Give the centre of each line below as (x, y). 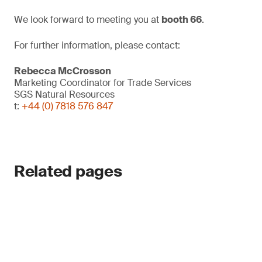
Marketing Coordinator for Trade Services (103, 83)
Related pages (68, 171)
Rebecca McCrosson (63, 71)
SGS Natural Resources (64, 94)
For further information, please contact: (97, 45)
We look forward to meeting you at (88, 20)
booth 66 (182, 20)
